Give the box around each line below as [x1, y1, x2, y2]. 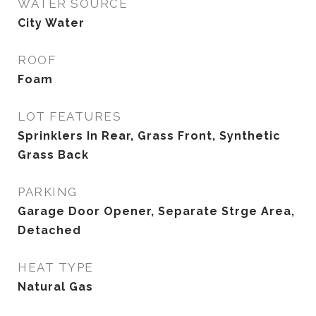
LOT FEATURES [18, 109, 121, 123]
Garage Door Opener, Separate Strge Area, [18, 205, 295, 218]
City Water [18, 16, 85, 30]
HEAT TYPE [18, 260, 94, 274]
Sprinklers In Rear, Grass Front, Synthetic [18, 129, 281, 142]
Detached [18, 224, 81, 237]
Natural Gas [18, 280, 93, 293]
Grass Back [18, 148, 89, 162]
